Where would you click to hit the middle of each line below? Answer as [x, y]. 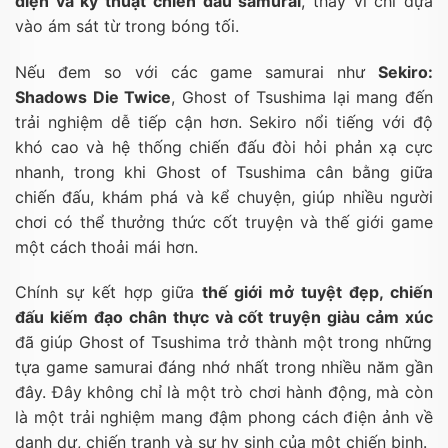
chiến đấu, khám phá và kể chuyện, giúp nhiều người [224, 196]
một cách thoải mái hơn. [106, 246]
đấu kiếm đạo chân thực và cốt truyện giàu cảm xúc [224, 317]
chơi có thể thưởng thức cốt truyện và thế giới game [224, 221]
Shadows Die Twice [93, 96]
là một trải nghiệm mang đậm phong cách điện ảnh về [224, 417]
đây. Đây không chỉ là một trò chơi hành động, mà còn [224, 392]
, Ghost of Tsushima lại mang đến [302, 96]
